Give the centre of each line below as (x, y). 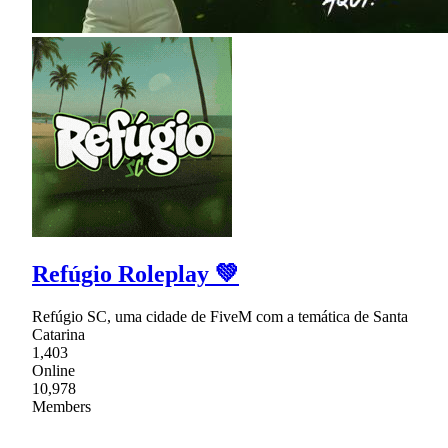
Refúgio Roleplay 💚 (135, 273)
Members (61, 406)
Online (53, 370)
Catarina (58, 334)
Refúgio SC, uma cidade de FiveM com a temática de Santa (220, 316)
